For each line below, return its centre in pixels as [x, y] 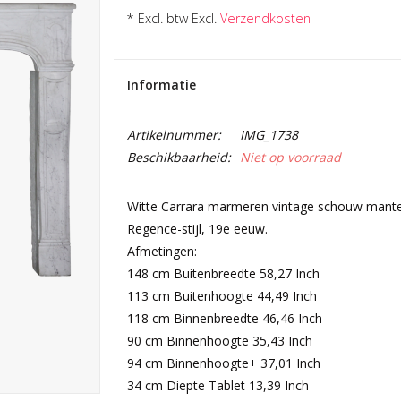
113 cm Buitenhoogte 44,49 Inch [222, 296]
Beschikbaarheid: [179, 157]
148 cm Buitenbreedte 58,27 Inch [223, 273]
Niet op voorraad [290, 157]
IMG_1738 [269, 135]
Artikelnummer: [174, 135]
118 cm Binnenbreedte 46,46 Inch [224, 318]
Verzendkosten [265, 18]
